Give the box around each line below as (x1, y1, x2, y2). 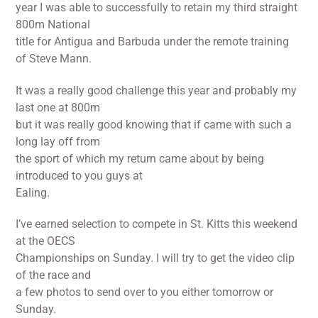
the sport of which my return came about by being (16, 151, 265, 165)
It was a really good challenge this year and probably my (16, 83, 297, 97)
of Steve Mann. (16, 51, 92, 65)
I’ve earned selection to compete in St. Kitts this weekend (16, 217, 298, 231)
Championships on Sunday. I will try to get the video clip (16, 251, 295, 265)
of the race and (16, 268, 92, 283)
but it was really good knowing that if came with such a (16, 117, 292, 131)
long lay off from (16, 134, 101, 148)
